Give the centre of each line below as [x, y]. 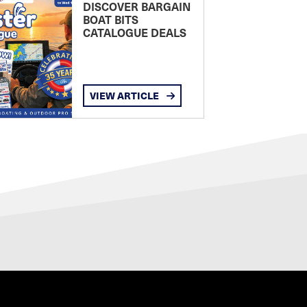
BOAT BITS [110, 20]
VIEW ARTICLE [125, 96]
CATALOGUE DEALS [134, 33]
